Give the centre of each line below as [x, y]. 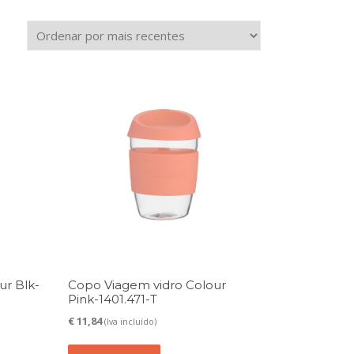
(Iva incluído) [130, 321]
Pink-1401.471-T [112, 299]
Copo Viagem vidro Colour [147, 285]
